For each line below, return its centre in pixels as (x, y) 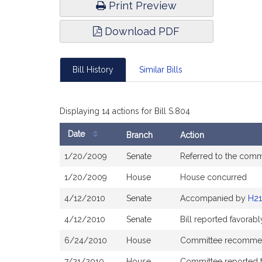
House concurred (213, 177)
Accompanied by (214, 198)
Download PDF (141, 31)
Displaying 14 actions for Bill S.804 (125, 111)
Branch (139, 135)
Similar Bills (161, 70)
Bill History (93, 70)
